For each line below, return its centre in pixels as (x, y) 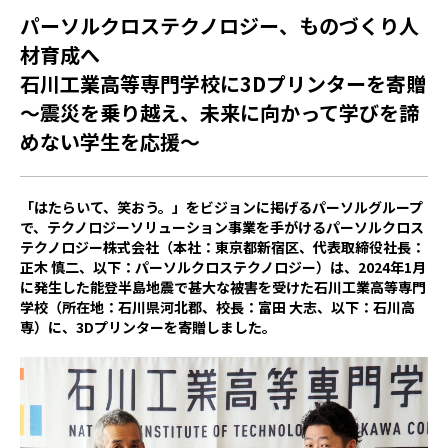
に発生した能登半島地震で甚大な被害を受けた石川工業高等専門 (223, 287)
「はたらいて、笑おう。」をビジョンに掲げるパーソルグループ (221, 207)
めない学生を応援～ (110, 141)
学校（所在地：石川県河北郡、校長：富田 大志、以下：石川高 (217, 307)
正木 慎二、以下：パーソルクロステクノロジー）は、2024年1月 (223, 267)
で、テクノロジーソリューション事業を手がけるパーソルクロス (222, 227)
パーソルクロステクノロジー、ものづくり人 (219, 25)
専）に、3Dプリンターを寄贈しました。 (148, 327)
